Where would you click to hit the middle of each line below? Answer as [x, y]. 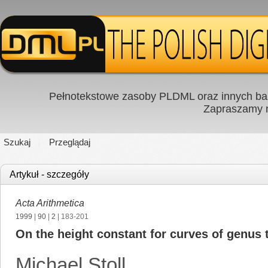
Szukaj [17, 142]
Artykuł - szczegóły [49, 174]
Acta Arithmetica [50, 203]
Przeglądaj [70, 142]
